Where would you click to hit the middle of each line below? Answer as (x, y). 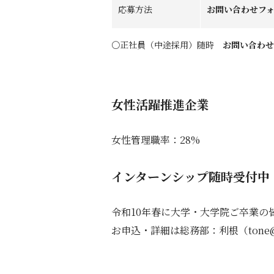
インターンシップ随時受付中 (191, 177)
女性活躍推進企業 (160, 105)
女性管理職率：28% (156, 140)
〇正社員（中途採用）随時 (167, 45)
